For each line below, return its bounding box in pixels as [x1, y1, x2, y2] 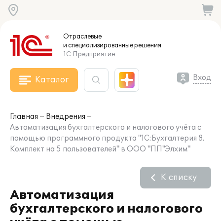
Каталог [35, 75, 69, 85]
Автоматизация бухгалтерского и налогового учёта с [10, 123, 201, 132]
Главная [10, 112, 38, 121]
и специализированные [63, 41, 133, 49]
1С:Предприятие [63, 50, 115, 58]
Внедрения [46, 112, 85, 121]
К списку [161, 173, 197, 183]
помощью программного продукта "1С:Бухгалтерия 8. [10, 134, 204, 143]
